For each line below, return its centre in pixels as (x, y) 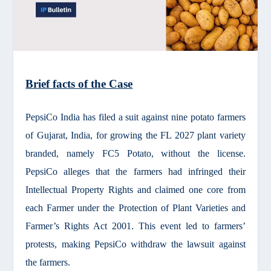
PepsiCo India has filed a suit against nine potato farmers (135, 117)
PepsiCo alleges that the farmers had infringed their (135, 171)
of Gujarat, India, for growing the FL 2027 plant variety (135, 135)
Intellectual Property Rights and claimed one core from (135, 189)
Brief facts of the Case (79, 83)
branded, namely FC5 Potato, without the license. (135, 153)
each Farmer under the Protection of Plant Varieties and (135, 207)
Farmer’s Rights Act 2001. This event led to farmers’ (135, 226)
